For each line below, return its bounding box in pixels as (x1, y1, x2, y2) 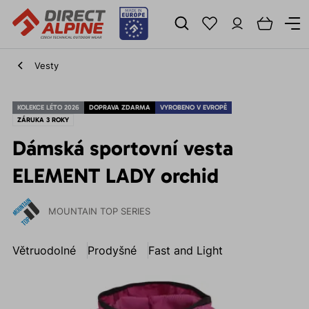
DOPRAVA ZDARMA (88, 103, 150, 112)
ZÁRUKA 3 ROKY (17, 116, 69, 124)
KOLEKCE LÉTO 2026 (17, 103, 79, 112)
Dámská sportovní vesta (12, 136, 233, 161)
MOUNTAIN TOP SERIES (48, 206, 150, 217)
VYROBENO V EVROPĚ (159, 103, 227, 112)
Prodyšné (87, 243, 137, 257)
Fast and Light (148, 243, 223, 257)
